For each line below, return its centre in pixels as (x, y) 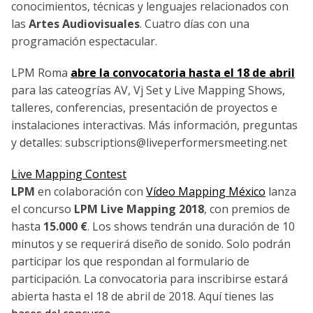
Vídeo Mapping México (206, 191)
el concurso (43, 209)
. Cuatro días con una (195, 23)
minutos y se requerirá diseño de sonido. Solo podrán (151, 243)
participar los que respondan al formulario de (130, 261)
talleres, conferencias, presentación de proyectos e (144, 107)
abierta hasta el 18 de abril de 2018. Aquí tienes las (143, 296)
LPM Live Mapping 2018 (139, 209)
